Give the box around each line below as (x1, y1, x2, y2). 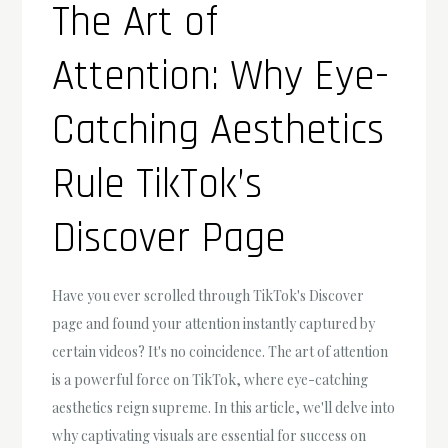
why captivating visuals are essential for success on (52, 426, 367, 446)
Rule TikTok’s (52, 158, 263, 213)
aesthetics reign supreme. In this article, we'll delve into (52, 398, 396, 418)
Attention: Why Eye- (52, 50, 390, 105)
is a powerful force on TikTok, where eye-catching (52, 370, 369, 390)
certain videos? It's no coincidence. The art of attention (52, 342, 389, 362)
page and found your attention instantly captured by (52, 314, 376, 334)
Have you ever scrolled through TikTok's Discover (52, 286, 365, 306)
